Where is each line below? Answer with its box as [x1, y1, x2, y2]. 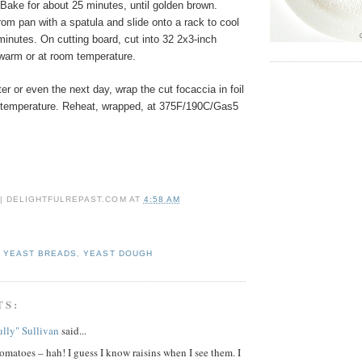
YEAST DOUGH [83, 248, 153, 258]
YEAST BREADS [3, 248, 78, 258]
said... [59, 323, 86, 339]
